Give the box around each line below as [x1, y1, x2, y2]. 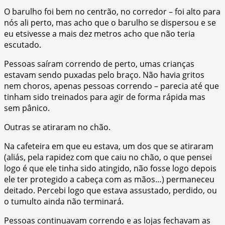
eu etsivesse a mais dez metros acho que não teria [4, 28, 195, 39]
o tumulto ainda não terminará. [4, 195, 124, 207]
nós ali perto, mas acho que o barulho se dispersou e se [4, 17, 216, 28]
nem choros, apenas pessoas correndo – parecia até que [4, 80, 219, 91]
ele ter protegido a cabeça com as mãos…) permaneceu [4, 173, 214, 185]
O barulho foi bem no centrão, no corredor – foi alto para [4, 6, 220, 17]
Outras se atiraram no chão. [4, 121, 110, 133]
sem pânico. [4, 102, 50, 114]
